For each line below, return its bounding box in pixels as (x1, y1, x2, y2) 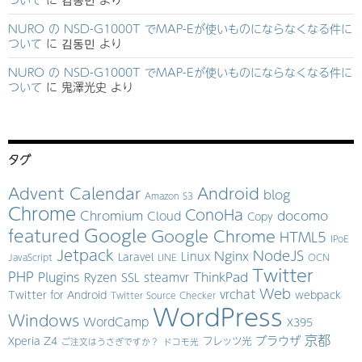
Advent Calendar (8, 181, 141, 205)
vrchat (220, 285, 255, 304)
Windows (8, 309, 79, 332)
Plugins (38, 267, 80, 287)
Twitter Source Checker (111, 288, 216, 302)
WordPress (153, 298, 283, 335)
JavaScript (8, 250, 53, 264)
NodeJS (253, 246, 304, 266)
